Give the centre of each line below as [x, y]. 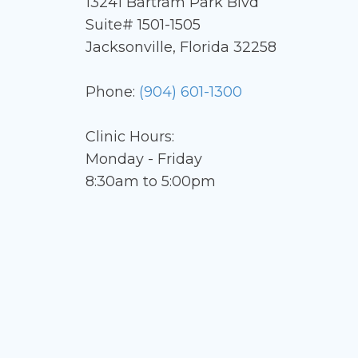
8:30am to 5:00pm [151, 182]
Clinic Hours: [130, 137]
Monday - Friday [144, 159]
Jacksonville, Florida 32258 [181, 48]
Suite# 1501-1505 [143, 25]
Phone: [113, 92]
